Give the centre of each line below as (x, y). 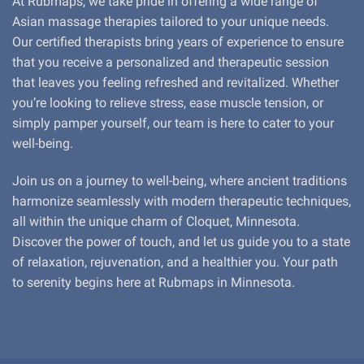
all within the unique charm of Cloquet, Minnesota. (156, 221)
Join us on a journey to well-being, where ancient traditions (180, 180)
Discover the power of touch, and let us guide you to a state (181, 241)
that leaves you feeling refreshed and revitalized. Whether (175, 83)
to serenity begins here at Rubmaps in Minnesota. (154, 282)
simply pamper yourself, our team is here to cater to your (173, 123)
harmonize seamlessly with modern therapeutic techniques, (182, 201)
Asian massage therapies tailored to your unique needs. (171, 22)
